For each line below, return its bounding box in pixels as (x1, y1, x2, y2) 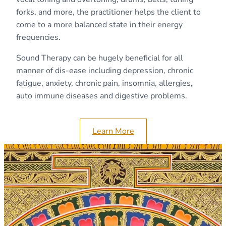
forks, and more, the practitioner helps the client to (16, 6, 201, 18)
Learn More (92, 125, 134, 137)
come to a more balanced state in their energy (16, 19, 183, 30)
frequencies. (16, 31, 61, 43)
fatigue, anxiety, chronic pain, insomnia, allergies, (16, 77, 193, 89)
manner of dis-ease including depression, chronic (16, 65, 193, 76)
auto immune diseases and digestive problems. (16, 90, 187, 101)
